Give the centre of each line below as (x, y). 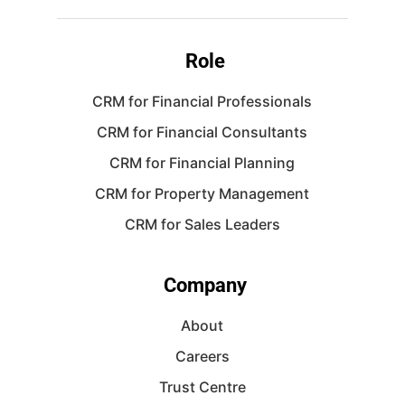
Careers (202, 356)
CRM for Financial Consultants (202, 132)
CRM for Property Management (202, 193)
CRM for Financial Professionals (202, 101)
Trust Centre (202, 387)
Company (205, 285)
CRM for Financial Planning (202, 163)
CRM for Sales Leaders (202, 224)
